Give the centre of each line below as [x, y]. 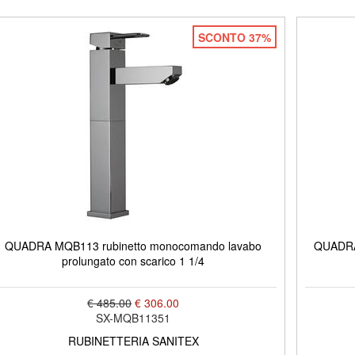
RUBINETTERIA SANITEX [133, 340]
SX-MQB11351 [134, 317]
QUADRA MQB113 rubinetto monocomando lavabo [134, 245]
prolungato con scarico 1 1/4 [134, 260]
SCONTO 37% [234, 37]
